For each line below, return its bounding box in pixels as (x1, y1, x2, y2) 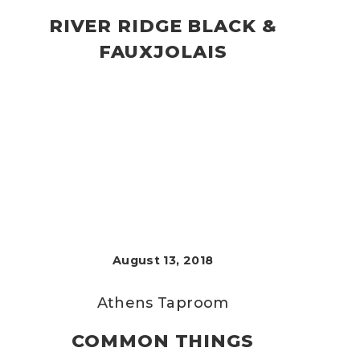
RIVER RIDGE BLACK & (48, 15, 277, 37)
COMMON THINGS (72, 330, 254, 352)
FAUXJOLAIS (98, 41, 227, 63)
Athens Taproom (96, 294, 229, 312)
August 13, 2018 (112, 253, 214, 268)
